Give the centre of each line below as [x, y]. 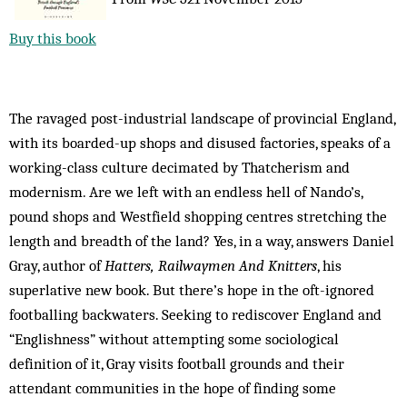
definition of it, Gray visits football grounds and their [177, 363]
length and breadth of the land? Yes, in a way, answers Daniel [202, 241]
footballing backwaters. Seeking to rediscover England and [195, 314]
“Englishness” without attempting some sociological [174, 339]
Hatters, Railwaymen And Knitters [211, 265]
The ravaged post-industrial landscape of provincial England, [202, 118]
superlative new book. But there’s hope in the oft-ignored [192, 290]
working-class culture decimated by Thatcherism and [179, 167]
